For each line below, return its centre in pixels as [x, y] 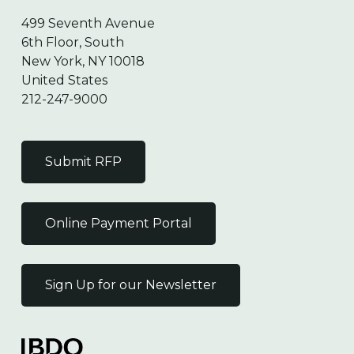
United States [64, 80]
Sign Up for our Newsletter [130, 285]
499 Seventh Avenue [88, 23]
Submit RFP [83, 162]
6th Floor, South [72, 42]
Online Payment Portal [118, 223]
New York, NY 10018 [83, 61]
